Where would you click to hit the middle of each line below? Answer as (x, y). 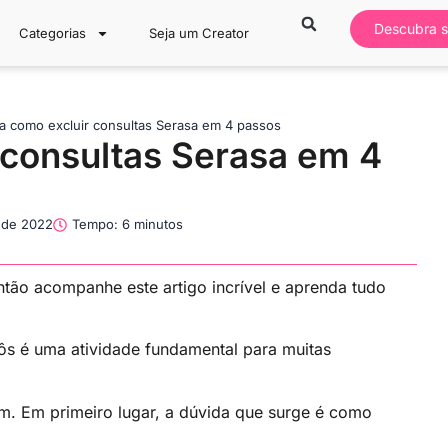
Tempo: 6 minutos (127, 224)
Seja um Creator (199, 33)
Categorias (53, 33)
